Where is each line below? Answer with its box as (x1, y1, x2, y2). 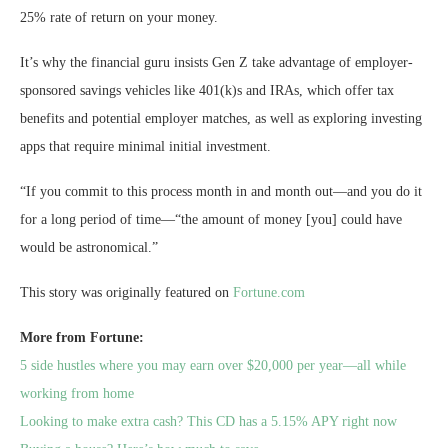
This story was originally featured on (20, 285, 233, 301)
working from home (20, 386, 134, 402)
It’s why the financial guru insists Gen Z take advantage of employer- (20, 55, 413, 71)
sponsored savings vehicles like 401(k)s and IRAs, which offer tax (20, 83, 394, 99)
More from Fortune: (20, 330, 144, 346)
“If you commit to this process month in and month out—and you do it (20, 184, 422, 200)
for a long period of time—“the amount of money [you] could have (20, 212, 402, 228)
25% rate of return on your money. (20, 10, 218, 26)
